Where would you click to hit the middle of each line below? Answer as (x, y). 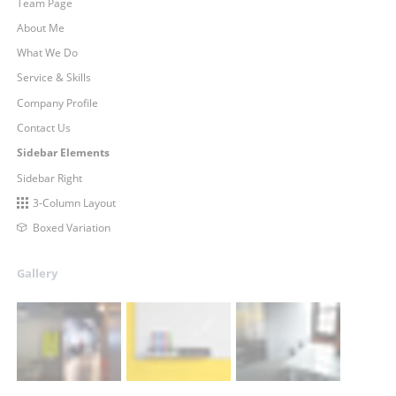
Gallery (37, 273)
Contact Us (43, 128)
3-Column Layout (75, 203)
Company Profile (57, 103)
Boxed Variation (72, 228)
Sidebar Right (49, 178)
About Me (40, 27)
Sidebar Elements (63, 153)
